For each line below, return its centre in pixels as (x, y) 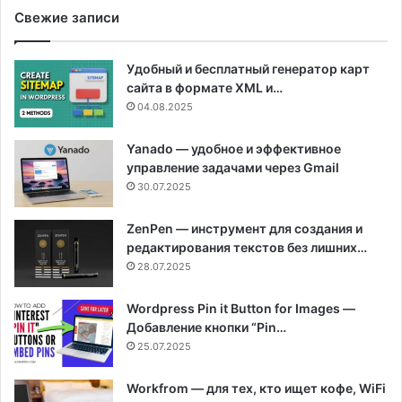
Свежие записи (67, 17)
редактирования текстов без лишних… (247, 247)
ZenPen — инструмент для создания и (245, 228)
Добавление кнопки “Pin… (206, 327)
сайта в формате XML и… (205, 87)
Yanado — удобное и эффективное (234, 148)
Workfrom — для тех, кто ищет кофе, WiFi (256, 388)
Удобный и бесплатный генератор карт (248, 68)
